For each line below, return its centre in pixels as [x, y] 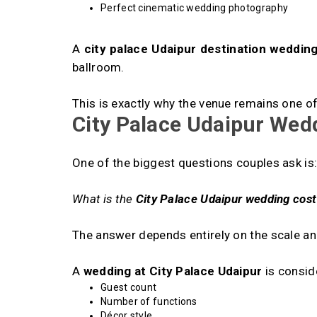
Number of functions [149, 302]
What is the [104, 199]
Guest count [129, 288]
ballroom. [98, 68]
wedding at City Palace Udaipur [173, 271]
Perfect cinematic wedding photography [195, 8]
